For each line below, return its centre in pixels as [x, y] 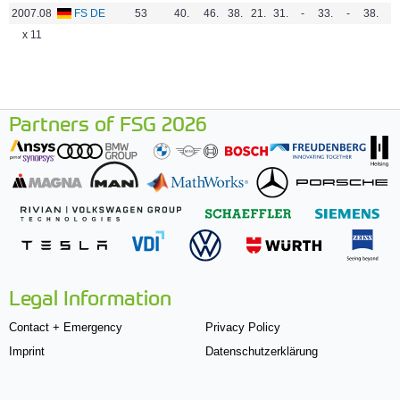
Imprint [27, 351]
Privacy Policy [242, 327]
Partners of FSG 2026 [108, 122]
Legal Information [90, 296]
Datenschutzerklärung [261, 351]
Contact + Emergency [66, 327]
